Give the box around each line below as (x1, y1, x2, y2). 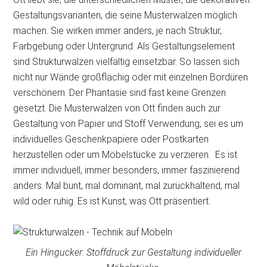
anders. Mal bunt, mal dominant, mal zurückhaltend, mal (13, 180, 240, 191)
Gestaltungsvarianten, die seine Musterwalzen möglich (13, 10, 238, 21)
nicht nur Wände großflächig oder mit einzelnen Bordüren (13, 72, 249, 83)
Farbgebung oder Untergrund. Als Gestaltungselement (13, 41, 235, 52)
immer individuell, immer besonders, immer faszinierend (13, 164, 240, 176)
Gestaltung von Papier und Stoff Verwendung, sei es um (13, 118, 244, 129)
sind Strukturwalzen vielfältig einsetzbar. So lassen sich (13, 56, 240, 67)
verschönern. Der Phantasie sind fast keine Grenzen (13, 87, 226, 98)
